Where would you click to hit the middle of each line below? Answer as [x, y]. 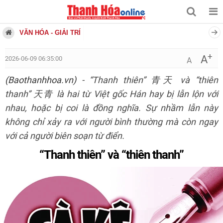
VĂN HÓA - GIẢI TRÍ [50, 33]
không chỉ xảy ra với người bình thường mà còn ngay [111, 122]
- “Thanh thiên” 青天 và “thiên [147, 80]
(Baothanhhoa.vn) [41, 80]
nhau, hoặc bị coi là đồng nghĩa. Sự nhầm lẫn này [111, 108]
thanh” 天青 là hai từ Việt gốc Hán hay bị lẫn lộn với [111, 94]
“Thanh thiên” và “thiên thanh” [111, 155]
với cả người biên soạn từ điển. [65, 136]
